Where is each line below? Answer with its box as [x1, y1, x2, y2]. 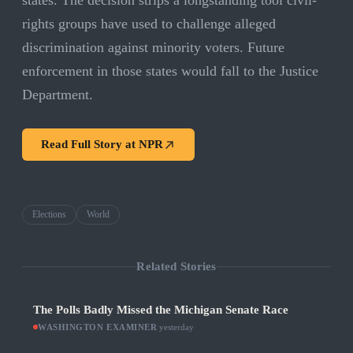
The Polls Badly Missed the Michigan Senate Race [33, 303, 288, 317]
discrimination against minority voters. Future [22, 39, 284, 56]
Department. [22, 87, 93, 103]
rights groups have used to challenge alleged [22, 16, 276, 32]
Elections [32, 209, 66, 221]
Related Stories [136, 259, 217, 273]
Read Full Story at [41, 138, 139, 151]
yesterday [159, 322, 195, 333]
